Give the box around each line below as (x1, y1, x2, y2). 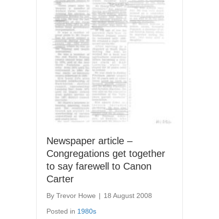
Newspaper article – (46, 135, 132, 146)
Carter (46, 173, 74, 184)
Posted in (46, 207, 77, 215)
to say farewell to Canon (46, 160, 152, 172)
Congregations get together (46, 148, 165, 159)
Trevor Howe (56, 191, 96, 199)
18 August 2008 (104, 191, 152, 199)
